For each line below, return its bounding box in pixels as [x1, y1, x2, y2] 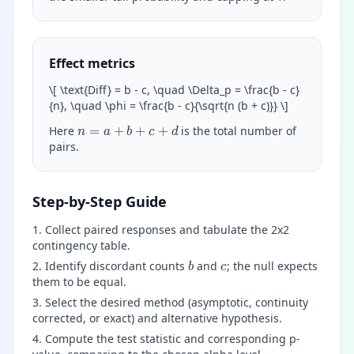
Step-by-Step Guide [32, 191, 167, 211]
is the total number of [178, 122, 297, 138]
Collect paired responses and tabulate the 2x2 [45, 221, 289, 237]
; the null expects [226, 258, 318, 273]
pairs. [49, 138, 79, 154]
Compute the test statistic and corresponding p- [45, 330, 300, 346]
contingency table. [32, 237, 130, 253]
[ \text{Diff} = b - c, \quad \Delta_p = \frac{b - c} [53, 81, 299, 97]
